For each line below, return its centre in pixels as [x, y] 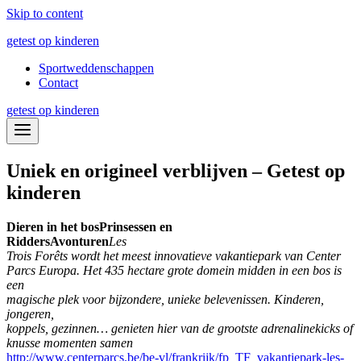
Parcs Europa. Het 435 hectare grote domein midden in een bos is [174, 270]
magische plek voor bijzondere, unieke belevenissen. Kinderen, [165, 299]
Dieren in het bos [53, 226]
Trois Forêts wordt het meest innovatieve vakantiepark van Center [174, 255]
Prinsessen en [136, 226]
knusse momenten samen [70, 342]
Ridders [28, 241]
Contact [58, 83]
